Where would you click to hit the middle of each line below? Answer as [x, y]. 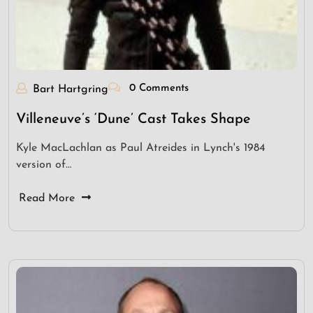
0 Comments [157, 89]
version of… [44, 165]
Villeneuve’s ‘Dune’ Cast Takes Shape [133, 120]
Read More [47, 199]
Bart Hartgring [71, 90]
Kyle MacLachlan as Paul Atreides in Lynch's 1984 [141, 148]
